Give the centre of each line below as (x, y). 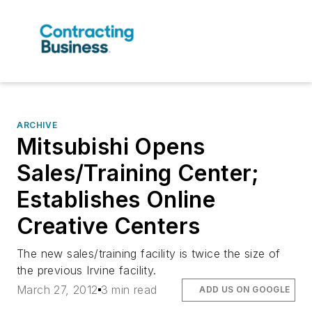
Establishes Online (116, 200)
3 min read (129, 290)
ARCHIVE (37, 125)
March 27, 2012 (57, 290)
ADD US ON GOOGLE (245, 290)
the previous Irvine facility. (87, 271)
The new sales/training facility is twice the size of (149, 254)
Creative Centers (109, 226)
